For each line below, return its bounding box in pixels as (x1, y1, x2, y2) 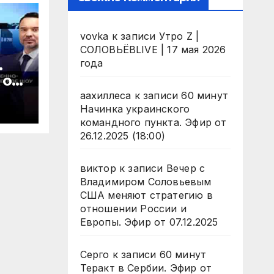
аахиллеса (80, 89, 131, 102)
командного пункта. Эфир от (80, 116, 227, 128)
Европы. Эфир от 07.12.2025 (80, 216, 218, 228)
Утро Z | (158, 30, 199, 42)
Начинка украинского (80, 103, 190, 115)
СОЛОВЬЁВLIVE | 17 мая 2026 (80, 43, 226, 56)
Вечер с (166, 162, 206, 174)
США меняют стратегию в (80, 189, 213, 201)
